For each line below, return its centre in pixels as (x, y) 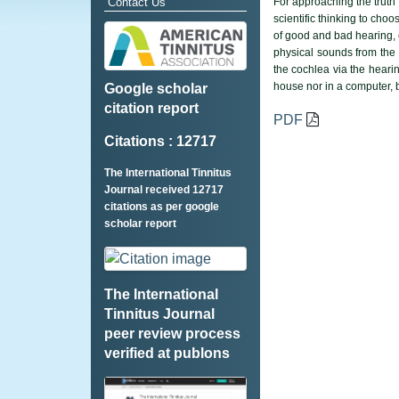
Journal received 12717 (164, 190)
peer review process (172, 333)
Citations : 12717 (160, 141)
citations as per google (162, 207)
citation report (151, 108)
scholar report (140, 224)
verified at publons (167, 353)
